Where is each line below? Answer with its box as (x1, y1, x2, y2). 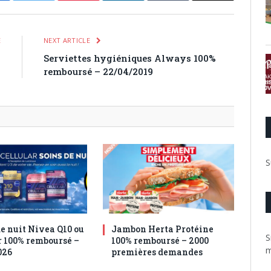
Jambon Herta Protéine (111, 223, 214, 235)
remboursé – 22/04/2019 (44, 65, 153, 78)
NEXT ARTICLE (44, 36, 93, 45)
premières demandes (111, 246, 203, 258)
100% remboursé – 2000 (111, 235, 209, 247)
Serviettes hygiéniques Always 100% (44, 52, 216, 65)
